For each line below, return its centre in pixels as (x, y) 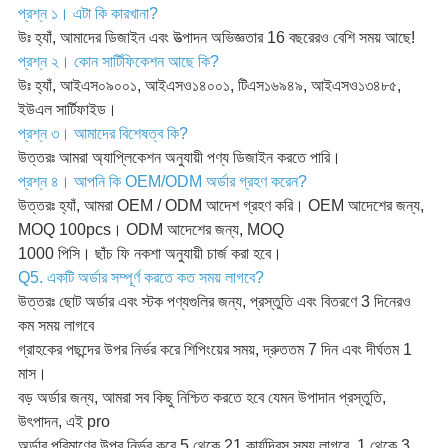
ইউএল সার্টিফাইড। (67, 110)
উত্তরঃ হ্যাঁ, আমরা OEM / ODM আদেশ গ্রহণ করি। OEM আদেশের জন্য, (220, 206)
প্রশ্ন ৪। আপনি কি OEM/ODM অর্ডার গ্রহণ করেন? (162, 182)
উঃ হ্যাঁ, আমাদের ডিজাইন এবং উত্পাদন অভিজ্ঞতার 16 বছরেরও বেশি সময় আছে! (216, 38)
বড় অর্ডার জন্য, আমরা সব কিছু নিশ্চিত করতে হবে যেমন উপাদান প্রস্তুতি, (201, 398)
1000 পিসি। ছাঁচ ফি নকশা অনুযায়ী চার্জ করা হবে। (149, 254)
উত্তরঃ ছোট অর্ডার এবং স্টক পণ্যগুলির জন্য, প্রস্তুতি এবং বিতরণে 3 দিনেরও (214, 302)
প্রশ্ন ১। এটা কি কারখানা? (87, 14)
